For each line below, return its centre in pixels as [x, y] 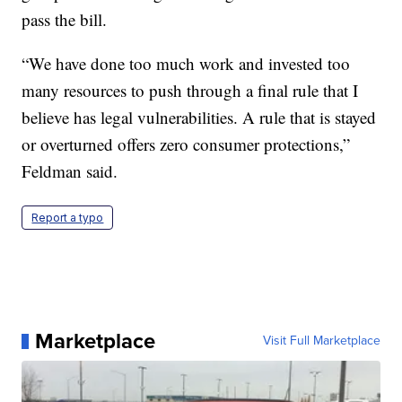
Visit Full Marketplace [321, 341]
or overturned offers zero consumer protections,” [186, 144]
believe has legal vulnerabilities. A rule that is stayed [199, 118]
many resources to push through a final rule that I [190, 91]
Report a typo [68, 218]
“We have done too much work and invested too [186, 64]
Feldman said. [70, 171]
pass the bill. [65, 20]
